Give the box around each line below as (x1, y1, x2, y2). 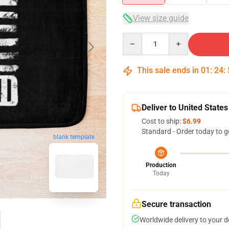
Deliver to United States (142, 103, 228, 112)
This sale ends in (135, 65, 201, 75)
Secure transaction (142, 199, 211, 209)
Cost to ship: (142, 117, 182, 125)
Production (146, 162, 176, 169)
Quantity (122, 33, 150, 41)
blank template (53, 133, 95, 141)
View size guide (133, 13, 189, 23)
